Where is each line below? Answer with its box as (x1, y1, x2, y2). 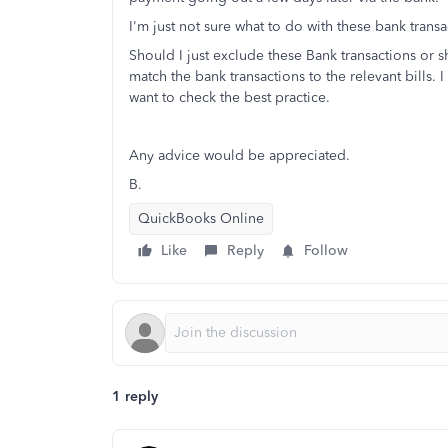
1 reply (112, 388, 158, 405)
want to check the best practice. (129, 89, 330, 106)
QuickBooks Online (138, 210, 264, 227)
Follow (304, 242, 348, 259)
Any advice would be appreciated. (129, 147, 350, 164)
